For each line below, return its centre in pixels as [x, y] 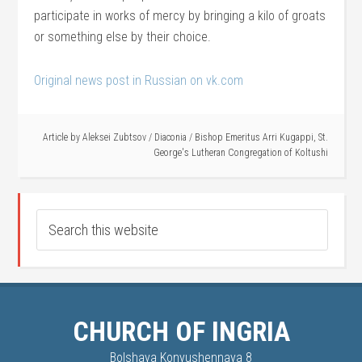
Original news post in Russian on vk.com [139, 80]
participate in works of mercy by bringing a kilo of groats [180, 16]
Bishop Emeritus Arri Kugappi [254, 137]
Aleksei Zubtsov [114, 137]
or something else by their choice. [123, 37]
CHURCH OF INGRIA [181, 331]
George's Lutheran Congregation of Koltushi [240, 153]
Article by [62, 137]
